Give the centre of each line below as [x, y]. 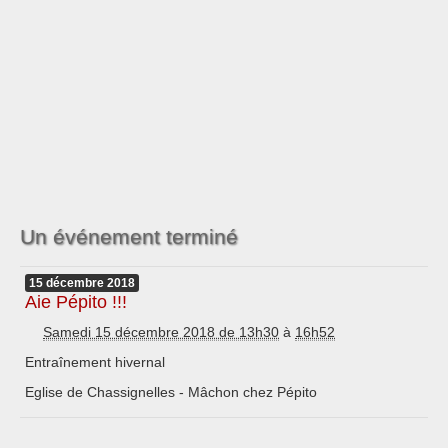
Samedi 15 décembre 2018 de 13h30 [161, 331]
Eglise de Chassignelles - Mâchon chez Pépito [171, 391]
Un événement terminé [129, 236]
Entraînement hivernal [95, 361]
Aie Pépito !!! [76, 301]
